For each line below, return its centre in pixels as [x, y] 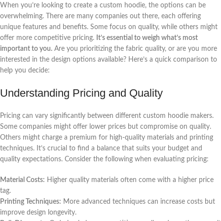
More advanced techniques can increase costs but [138, 202]
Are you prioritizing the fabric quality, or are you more [135, 49]
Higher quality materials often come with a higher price [129, 180]
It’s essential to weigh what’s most [147, 38]
